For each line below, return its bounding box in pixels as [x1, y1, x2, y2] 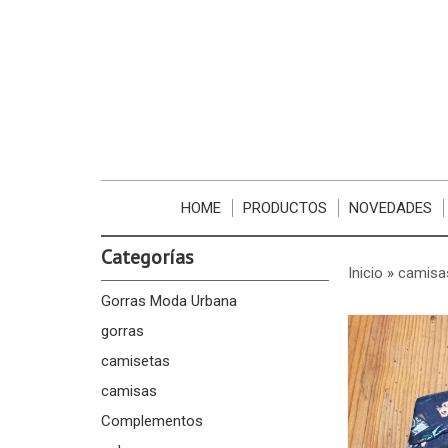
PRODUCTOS [243, 199, 328, 217]
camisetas [100, 352, 170, 370]
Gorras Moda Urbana [100, 292, 237, 310]
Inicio [347, 264, 383, 282]
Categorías [100, 244, 194, 270]
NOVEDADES [349, 199, 433, 217]
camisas [100, 382, 157, 400]
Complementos [100, 412, 203, 430]
